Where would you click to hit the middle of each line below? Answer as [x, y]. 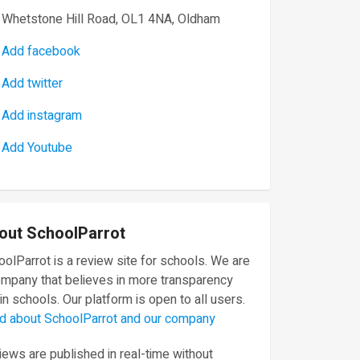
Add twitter [32, 84]
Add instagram [42, 116]
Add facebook [41, 51]
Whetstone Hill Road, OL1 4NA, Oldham [111, 19]
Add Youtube [37, 148]
